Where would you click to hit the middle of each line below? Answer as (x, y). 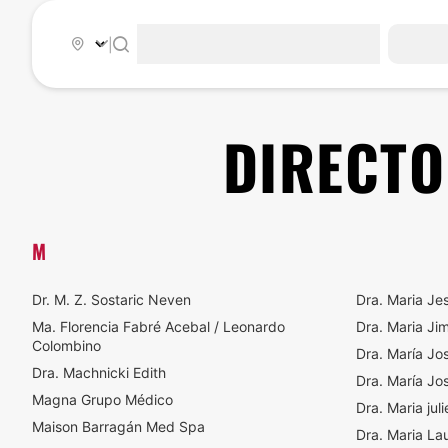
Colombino (66, 345)
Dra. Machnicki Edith (99, 372)
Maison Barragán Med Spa (175, 426)
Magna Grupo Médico (102, 399)
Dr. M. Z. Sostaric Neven (111, 299)
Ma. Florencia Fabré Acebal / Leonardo (158, 326)
